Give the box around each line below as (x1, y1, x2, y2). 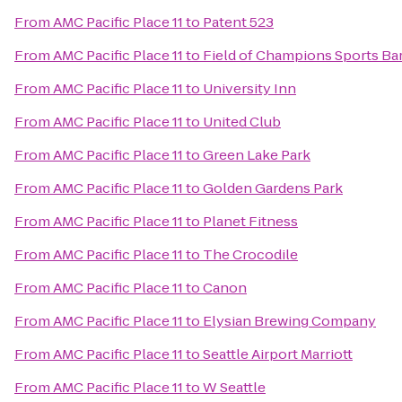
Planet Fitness (203, 212, 298, 231)
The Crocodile (203, 245, 298, 264)
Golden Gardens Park (203, 179, 343, 197)
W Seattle (203, 378, 266, 397)
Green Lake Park (203, 145, 310, 164)
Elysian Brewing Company (203, 311, 376, 330)
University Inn (203, 79, 296, 98)
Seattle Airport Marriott (203, 345, 353, 363)
